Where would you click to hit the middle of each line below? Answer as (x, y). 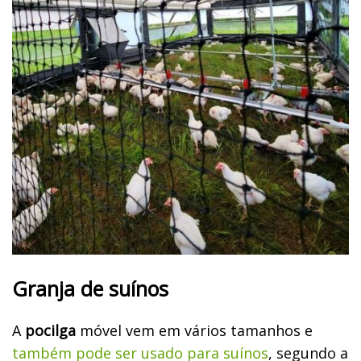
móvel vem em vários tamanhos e (194, 330)
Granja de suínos (90, 288)
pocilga (50, 330)
